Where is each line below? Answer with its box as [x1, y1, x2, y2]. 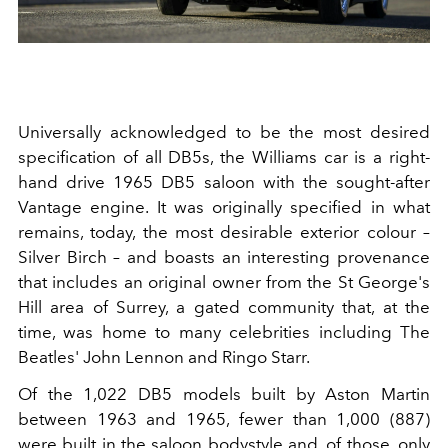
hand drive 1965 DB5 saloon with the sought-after [18, 172, 430, 193]
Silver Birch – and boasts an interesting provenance [18, 247, 430, 268]
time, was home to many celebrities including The [18, 322, 430, 343]
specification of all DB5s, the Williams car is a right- [18, 147, 430, 168]
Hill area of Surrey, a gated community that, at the [18, 297, 430, 318]
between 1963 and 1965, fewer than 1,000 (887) [18, 409, 430, 430]
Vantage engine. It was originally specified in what [18, 197, 430, 218]
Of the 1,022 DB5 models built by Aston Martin [18, 384, 430, 405]
